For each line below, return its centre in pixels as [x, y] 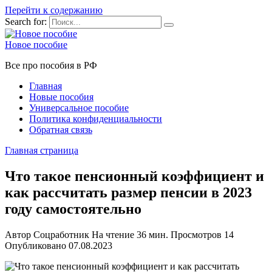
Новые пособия [61, 97]
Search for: [26, 22]
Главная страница [42, 150]
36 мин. [151, 234]
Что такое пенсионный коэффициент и [134, 176]
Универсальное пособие [79, 108]
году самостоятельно [73, 209]
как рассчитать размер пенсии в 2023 [128, 192]
